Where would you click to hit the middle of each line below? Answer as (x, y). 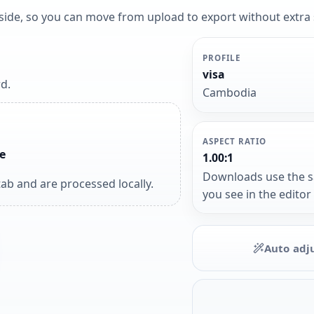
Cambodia (230, 93)
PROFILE (221, 57)
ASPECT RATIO (234, 141)
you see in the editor (257, 194)
